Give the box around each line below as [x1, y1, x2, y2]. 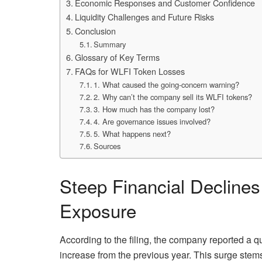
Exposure [60, 197, 136, 224]
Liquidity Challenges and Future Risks [74, 11, 214, 23]
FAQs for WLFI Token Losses [74, 65, 185, 78]
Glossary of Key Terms [74, 51, 160, 64]
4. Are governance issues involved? [94, 116, 211, 127]
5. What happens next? [94, 128, 171, 140]
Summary [94, 39, 126, 50]
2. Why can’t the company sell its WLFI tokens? [94, 91, 253, 103]
